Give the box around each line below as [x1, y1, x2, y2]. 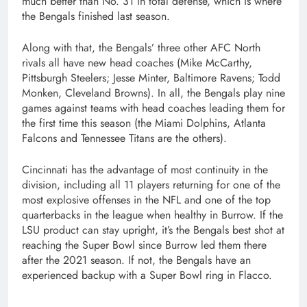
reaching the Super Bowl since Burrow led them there [22, 236, 267, 253]
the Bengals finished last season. [22, 8, 170, 24]
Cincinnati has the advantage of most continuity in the [22, 161, 268, 177]
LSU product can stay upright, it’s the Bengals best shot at [22, 221, 284, 238]
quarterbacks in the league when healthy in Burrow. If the [22, 206, 283, 223]
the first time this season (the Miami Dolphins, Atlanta [22, 114, 266, 131]
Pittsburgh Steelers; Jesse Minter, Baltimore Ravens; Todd [22, 69, 280, 86]
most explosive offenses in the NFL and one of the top [22, 191, 271, 208]
